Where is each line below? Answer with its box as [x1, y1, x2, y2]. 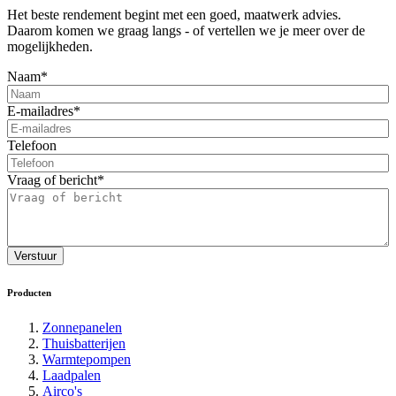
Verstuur [14, 249, 57, 263]
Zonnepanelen [42, 319, 122, 335]
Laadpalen [42, 367, 101, 383]
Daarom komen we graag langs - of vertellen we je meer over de [7, 23, 365, 38]
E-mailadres [7, 103, 73, 118]
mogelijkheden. [7, 39, 93, 54]
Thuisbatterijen [42, 335, 126, 351]
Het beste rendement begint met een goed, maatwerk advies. [7, 7, 341, 22]
